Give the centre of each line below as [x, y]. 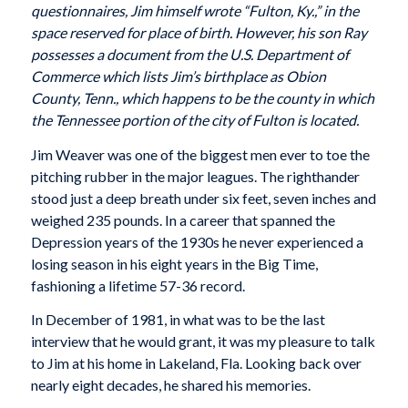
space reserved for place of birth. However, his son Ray [199, 33]
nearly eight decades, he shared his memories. [170, 385]
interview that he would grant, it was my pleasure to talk [203, 342]
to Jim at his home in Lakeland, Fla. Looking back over [196, 363]
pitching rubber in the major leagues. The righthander [195, 176]
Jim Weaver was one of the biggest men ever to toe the [200, 154]
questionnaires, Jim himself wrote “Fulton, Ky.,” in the [194, 11]
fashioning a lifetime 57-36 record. [138, 285]
